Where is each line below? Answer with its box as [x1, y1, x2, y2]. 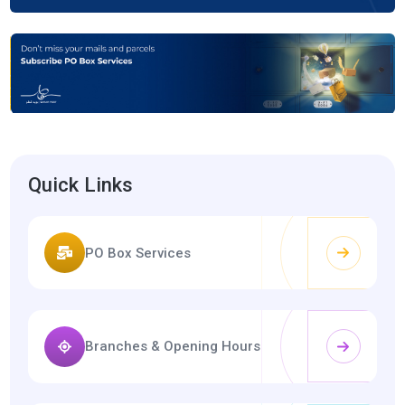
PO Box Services [85, 244, 192, 261]
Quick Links [28, 172, 134, 196]
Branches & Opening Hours [85, 338, 261, 355]
